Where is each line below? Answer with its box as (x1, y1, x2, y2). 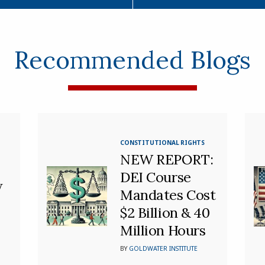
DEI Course (120, 168, 191, 186)
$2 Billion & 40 (120, 203, 210, 221)
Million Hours (120, 221, 206, 239)
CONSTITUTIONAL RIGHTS (120, 138, 205, 147)
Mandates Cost (120, 186, 216, 203)
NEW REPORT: (120, 150, 214, 168)
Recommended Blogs (14, 44, 251, 76)
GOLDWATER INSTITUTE (129, 244, 198, 253)
